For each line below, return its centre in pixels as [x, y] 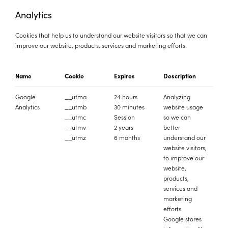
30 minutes [129, 107]
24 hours [126, 96]
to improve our [184, 158]
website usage [183, 107]
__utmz [75, 137]
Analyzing [177, 96]
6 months [127, 137]
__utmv [75, 127]
